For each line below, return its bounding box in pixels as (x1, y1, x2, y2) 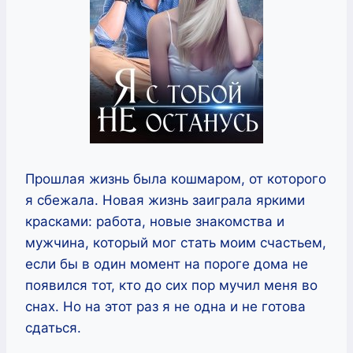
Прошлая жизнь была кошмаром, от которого (25, 170, 326, 187)
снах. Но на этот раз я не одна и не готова (25, 298, 306, 314)
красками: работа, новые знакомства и (25, 213, 284, 229)
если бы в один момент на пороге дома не (25, 255, 308, 272)
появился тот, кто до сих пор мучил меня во (25, 277, 318, 293)
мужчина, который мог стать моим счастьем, (25, 234, 326, 251)
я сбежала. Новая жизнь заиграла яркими (25, 191, 305, 208)
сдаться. (25, 319, 81, 336)
